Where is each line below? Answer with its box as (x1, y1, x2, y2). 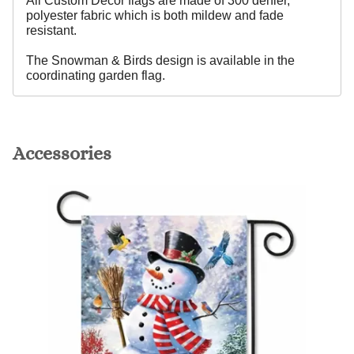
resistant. (26, 24, 77, 38)
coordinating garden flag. (26, 69, 165, 83)
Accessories (13, 142, 111, 165)
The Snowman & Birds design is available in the (26, 54, 295, 68)
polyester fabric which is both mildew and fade (26, 9, 284, 23)
